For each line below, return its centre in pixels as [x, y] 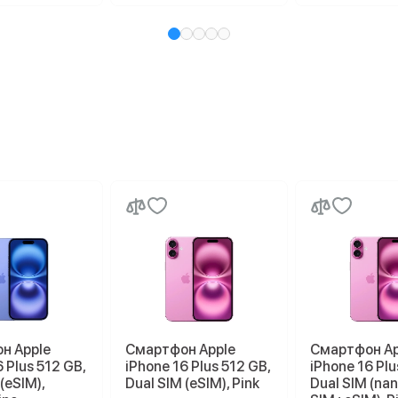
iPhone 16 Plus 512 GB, [198, 366]
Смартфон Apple [180, 350]
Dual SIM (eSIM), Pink [192, 383]
